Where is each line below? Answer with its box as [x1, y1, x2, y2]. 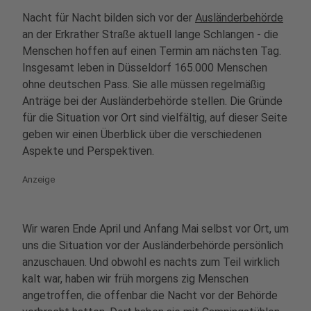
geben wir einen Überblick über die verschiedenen [22, 128, 262, 141]
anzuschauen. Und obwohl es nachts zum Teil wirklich [22, 255, 280, 269]
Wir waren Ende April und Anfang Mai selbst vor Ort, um [22, 222, 289, 235]
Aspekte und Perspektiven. [22, 144, 154, 158]
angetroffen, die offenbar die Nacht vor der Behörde [22, 289, 278, 302]
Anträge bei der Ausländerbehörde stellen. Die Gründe [22, 94, 283, 108]
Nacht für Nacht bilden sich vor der [22, 11, 195, 24]
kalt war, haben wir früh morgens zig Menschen [22, 272, 249, 285]
